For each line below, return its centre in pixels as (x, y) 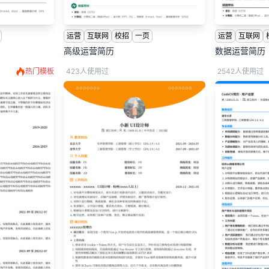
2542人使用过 (240, 71)
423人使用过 (88, 71)
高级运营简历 (89, 50)
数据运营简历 (240, 51)
